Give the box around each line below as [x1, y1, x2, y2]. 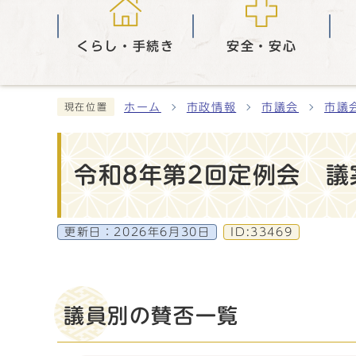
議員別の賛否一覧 [64, 305, 239, 326]
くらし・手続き [76, 40, 175, 52]
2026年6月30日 [114, 226, 211, 238]
